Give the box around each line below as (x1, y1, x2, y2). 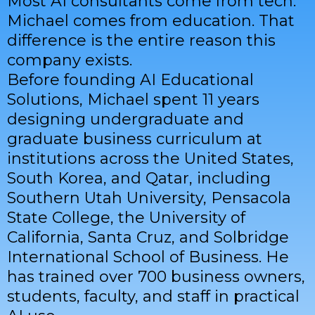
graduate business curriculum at (7, 129, 262, 149)
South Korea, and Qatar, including (7, 169, 271, 188)
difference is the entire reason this (7, 31, 276, 51)
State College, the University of (7, 208, 245, 228)
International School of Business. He (7, 247, 289, 267)
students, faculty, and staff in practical (7, 287, 300, 307)
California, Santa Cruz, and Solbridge (7, 228, 289, 247)
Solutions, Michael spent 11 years (7, 90, 259, 110)
